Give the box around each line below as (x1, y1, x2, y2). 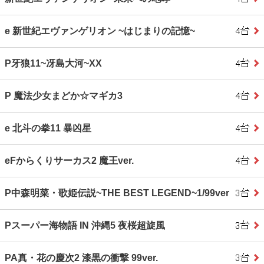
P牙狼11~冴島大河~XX (5, 58, 102, 69)
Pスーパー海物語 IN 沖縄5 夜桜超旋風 (5, 220, 165, 231)
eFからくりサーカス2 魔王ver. (5, 156, 134, 166)
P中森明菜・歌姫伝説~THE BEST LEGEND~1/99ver (5, 188, 229, 199)
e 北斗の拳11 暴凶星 (5, 123, 91, 134)
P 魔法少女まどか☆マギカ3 (5, 91, 123, 101)
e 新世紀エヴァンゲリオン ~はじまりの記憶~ (5, 26, 195, 37)
